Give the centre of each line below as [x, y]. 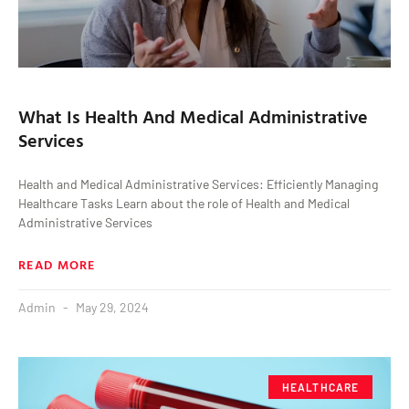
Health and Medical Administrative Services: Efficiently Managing [198, 184]
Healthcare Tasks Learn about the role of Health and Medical [184, 203]
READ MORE [57, 264]
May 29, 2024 [111, 307]
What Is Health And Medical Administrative [193, 115]
